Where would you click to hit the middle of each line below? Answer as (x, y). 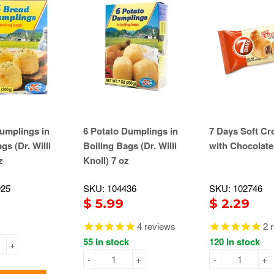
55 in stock (106, 242)
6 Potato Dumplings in (131, 131)
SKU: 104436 (110, 188)
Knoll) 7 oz (106, 161)
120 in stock (235, 242)
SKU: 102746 (236, 188)
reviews (159, 226)
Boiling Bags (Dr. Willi (130, 146)
